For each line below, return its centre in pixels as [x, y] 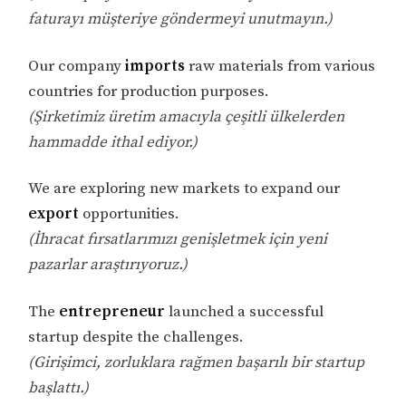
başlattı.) [59, 388]
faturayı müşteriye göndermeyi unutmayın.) [181, 19]
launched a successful [245, 312]
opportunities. [130, 214]
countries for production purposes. [149, 91]
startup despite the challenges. [136, 338]
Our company [75, 66]
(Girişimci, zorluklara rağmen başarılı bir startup [197, 363]
